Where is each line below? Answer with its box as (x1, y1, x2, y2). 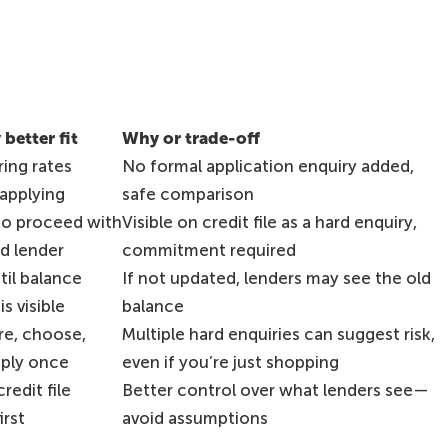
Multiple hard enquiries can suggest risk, (121, 323, 435, 344)
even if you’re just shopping (121, 351, 339, 372)
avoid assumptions (121, 407, 268, 428)
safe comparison (121, 183, 254, 204)
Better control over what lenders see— (121, 379, 429, 400)
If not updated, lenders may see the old (121, 267, 431, 288)
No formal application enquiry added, (121, 155, 414, 176)
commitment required (121, 239, 296, 260)
